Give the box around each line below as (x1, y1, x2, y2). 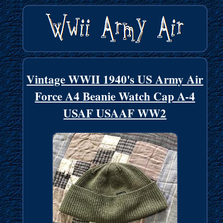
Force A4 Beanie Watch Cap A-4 (34, 88, 195, 105)
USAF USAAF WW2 (63, 105, 167, 122)
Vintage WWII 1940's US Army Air (26, 71, 204, 88)
